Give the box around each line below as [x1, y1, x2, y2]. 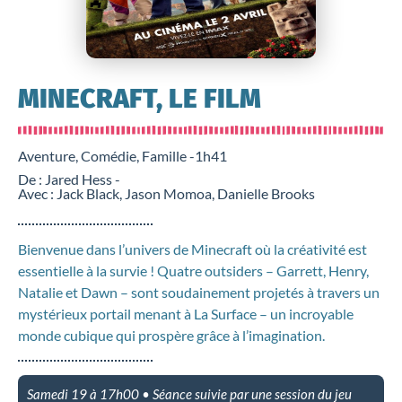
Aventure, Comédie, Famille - [18, 147, 195, 164]
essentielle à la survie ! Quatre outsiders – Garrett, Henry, [18, 262, 369, 279]
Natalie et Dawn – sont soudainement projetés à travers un [18, 284, 380, 301]
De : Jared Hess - [18, 170, 120, 188]
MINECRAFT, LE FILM [18, 83, 261, 115]
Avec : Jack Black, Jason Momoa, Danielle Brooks [18, 185, 315, 202]
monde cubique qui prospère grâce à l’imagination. [18, 327, 325, 344]
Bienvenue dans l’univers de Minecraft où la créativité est [18, 240, 367, 258]
